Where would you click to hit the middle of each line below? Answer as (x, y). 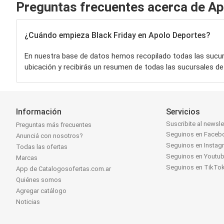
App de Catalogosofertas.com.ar (63, 169)
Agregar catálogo (41, 191)
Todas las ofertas (42, 147)
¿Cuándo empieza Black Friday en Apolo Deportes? (117, 35)
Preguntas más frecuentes (54, 125)
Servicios (183, 112)
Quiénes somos (39, 180)
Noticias (28, 202)
